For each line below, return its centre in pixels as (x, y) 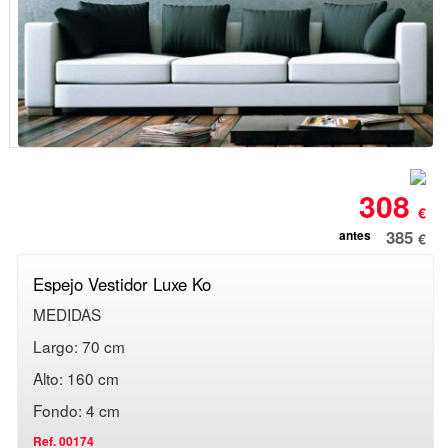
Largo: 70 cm (79, 345)
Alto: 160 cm (76, 377)
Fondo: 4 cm (77, 409)
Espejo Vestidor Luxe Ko (122, 283)
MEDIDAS (67, 313)
